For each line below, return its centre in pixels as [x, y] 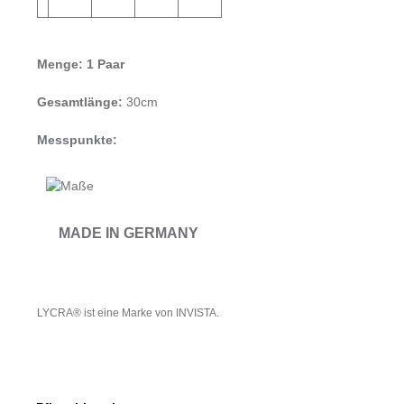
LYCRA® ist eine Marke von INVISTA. [128, 313]
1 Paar [106, 64]
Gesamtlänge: [80, 102]
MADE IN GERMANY [129, 234]
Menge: [60, 64]
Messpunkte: [77, 140]
